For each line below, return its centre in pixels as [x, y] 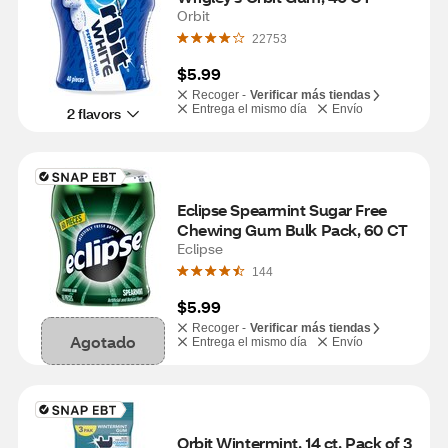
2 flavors [93, 113]
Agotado [103, 341]
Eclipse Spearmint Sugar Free [282, 209]
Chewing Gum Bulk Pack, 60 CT [292, 229]
